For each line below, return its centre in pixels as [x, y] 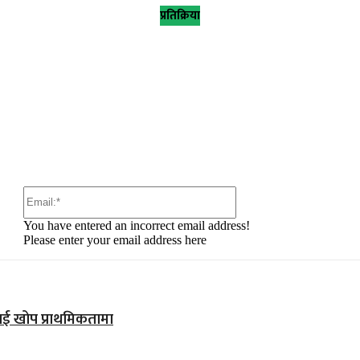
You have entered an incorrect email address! [137, 225]
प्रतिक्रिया [180, 15]
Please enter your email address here [115, 239]
